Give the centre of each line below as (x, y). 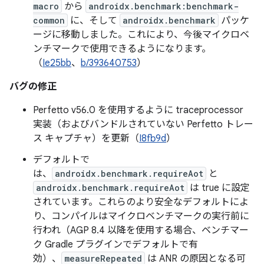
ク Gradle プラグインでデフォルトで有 (115, 245)
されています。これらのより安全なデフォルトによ (141, 202)
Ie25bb (57, 63)
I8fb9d (153, 138)
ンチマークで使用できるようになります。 (122, 49)
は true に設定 (219, 188)
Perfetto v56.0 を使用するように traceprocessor (138, 110)
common (49, 20)
